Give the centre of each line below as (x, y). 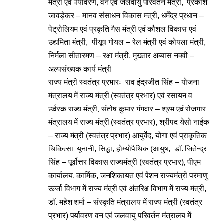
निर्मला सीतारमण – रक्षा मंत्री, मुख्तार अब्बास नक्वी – (121, 55)
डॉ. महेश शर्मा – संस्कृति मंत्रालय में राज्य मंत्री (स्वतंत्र (125, 202)
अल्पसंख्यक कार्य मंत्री (80, 69)
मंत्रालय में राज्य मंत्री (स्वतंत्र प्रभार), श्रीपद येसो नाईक (129, 122)
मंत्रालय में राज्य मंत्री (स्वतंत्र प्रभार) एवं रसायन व (120, 95)
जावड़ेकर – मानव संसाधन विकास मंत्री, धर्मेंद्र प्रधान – (126, 16)
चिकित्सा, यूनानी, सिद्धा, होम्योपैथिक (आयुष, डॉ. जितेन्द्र (128, 149)
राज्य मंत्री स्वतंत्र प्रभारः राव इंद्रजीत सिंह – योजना (124, 82)
